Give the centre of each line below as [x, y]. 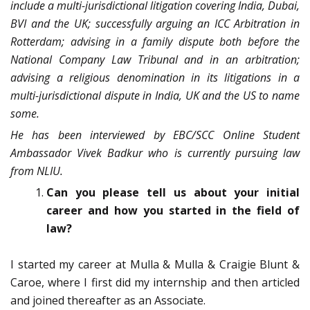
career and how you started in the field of [173, 211]
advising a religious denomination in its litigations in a [155, 78]
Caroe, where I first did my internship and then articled [155, 283]
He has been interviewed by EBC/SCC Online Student [155, 135]
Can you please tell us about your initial [173, 193]
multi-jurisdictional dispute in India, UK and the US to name [155, 96]
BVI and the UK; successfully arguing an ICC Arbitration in [155, 24]
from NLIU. [38, 171]
